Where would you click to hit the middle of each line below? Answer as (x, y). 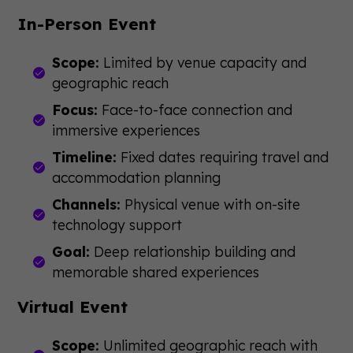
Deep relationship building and (193, 251)
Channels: (87, 204)
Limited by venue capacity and (203, 62)
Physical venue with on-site (211, 204)
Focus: (75, 110)
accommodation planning (137, 177)
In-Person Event (87, 24)
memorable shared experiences (156, 272)
